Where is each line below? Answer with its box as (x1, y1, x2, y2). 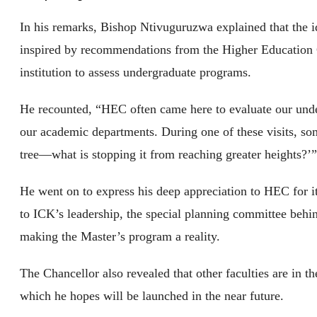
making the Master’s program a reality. (20, 229, 221, 244)
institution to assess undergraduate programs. (20, 65, 252, 80)
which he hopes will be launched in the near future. (20, 289, 284, 304)
